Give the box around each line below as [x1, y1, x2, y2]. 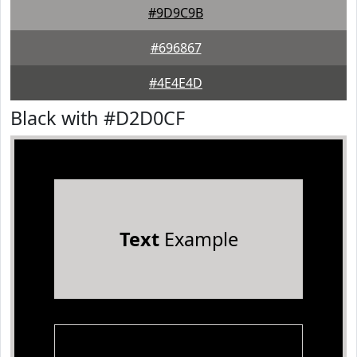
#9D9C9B [148, 4, 203, 22]
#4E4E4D [149, 74, 202, 92]
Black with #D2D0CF [10, 105, 185, 131]
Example [159, 226, 238, 252]
